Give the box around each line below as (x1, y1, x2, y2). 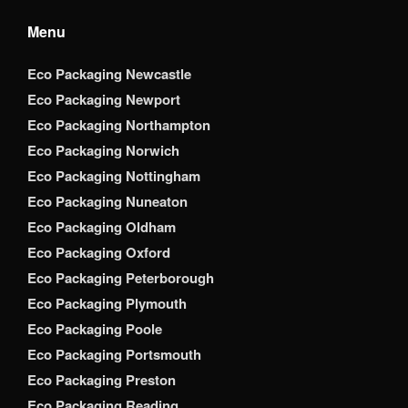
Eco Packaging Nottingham (27, 166, 200, 187)
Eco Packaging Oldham (27, 217, 176, 238)
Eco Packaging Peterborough (27, 268, 214, 289)
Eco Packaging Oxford (27, 242, 170, 263)
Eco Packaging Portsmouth (27, 344, 201, 365)
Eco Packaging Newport (27, 89, 180, 110)
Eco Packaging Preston (27, 370, 176, 391)
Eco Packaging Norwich (27, 140, 179, 161)
